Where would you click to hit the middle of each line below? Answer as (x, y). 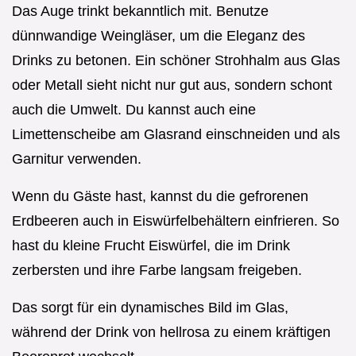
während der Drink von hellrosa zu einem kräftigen (171, 332)
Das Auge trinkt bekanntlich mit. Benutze (140, 11)
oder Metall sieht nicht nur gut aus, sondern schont (172, 85)
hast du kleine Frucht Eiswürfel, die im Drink (151, 245)
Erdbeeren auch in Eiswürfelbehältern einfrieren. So (176, 221)
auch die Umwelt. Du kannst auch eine (134, 109)
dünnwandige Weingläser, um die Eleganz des (159, 35)
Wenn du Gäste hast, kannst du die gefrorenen (160, 196)
